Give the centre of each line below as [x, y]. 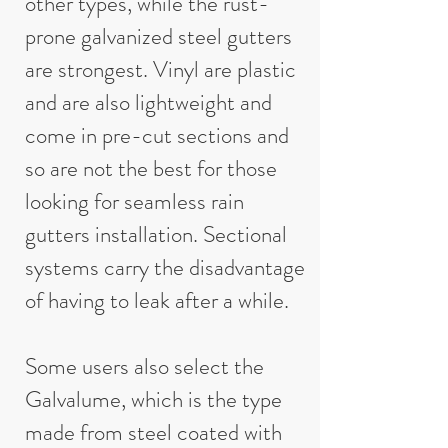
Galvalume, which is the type [153, 399]
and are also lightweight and [148, 102]
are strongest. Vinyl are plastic [160, 69]
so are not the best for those [151, 168]
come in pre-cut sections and [157, 135]
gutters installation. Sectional [156, 234]
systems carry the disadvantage [165, 267]
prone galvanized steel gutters [158, 36]
